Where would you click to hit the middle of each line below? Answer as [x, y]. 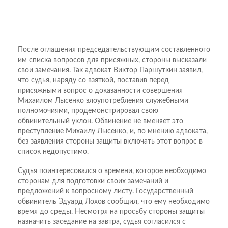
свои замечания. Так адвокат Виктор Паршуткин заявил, [110, 70]
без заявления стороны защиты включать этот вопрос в [110, 141]
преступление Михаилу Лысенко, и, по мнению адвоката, [113, 131]
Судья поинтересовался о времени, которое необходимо [112, 171]
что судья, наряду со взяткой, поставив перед [93, 80]
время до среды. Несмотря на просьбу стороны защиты [111, 211]
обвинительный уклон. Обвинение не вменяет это [101, 121]
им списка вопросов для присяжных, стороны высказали [112, 60]
